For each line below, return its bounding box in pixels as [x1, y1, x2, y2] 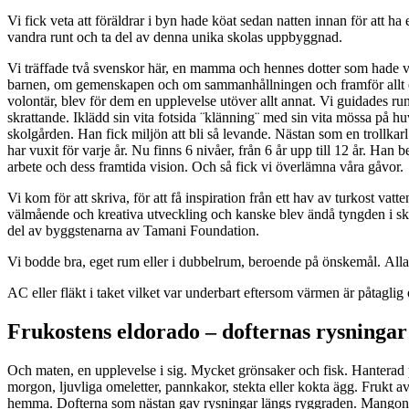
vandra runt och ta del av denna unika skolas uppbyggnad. [7, 28, 342, 45]
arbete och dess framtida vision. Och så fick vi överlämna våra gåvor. [7, 158, 404, 174]
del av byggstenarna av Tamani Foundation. [7, 222, 259, 238]
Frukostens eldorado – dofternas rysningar [7, 319, 407, 343]
